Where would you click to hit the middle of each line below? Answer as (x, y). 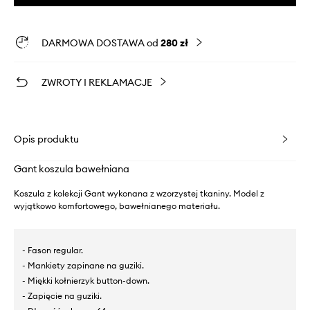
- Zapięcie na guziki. (62, 296)
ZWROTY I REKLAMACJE (97, 83)
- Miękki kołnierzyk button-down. (86, 281)
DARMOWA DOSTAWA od (101, 43)
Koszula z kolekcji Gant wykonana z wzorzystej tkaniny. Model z (139, 194)
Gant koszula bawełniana (72, 169)
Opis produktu (46, 139)
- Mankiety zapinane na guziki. (83, 266)
